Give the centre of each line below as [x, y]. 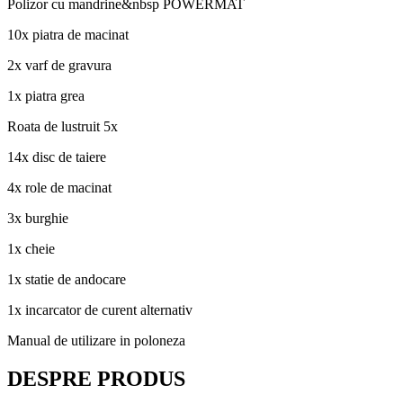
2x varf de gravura [59, 65]
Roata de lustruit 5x [63, 126]
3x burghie [38, 218]
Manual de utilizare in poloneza [96, 340]
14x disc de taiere [57, 157]
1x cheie [31, 248]
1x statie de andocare [67, 279]
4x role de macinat [59, 187]
